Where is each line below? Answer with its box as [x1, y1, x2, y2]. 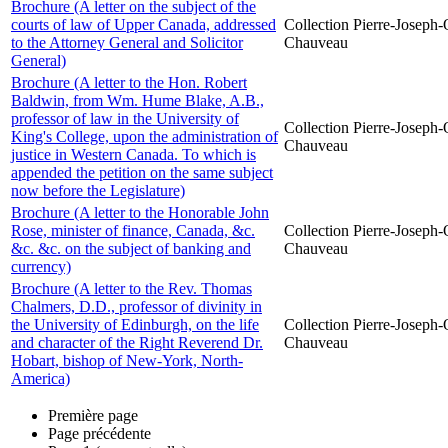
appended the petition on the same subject [11, 164, 273, 181]
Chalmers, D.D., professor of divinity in [11, 298, 262, 315]
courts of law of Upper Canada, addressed [11, 16, 276, 33]
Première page [48, 407, 138, 424]
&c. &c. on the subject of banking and [11, 240, 251, 257]
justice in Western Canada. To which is [11, 146, 256, 163]
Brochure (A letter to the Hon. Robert [11, 74, 247, 91]
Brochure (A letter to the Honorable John [11, 204, 269, 221]
